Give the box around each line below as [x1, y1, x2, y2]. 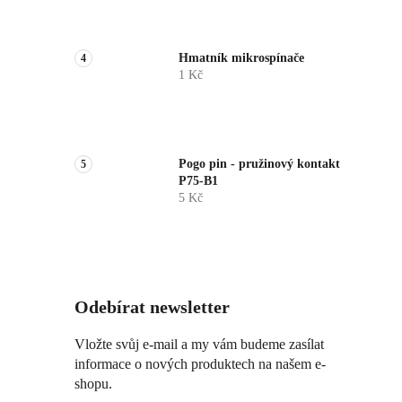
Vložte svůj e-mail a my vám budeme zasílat [74, 336, 324, 353]
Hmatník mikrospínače [179, 51, 304, 66]
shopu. [74, 376, 112, 392]
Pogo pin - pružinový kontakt [179, 157, 340, 171]
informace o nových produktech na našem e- [74, 356, 326, 372]
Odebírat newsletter [74, 297, 230, 318]
